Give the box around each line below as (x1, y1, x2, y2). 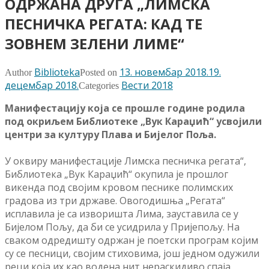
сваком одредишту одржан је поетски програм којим (5, 234, 258, 247)
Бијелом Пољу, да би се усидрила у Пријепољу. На (5, 220, 240, 234)
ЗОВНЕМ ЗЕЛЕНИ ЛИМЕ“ (5, 34, 184, 54)
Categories (79, 80, 121, 91)
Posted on (80, 67, 119, 78)
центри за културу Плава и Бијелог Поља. (5, 128, 216, 142)
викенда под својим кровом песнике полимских (5, 181, 233, 195)
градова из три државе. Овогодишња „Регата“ (5, 194, 225, 208)
